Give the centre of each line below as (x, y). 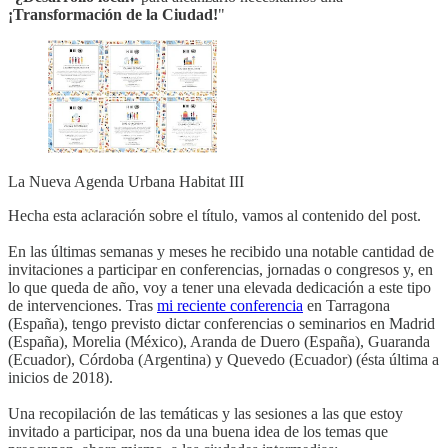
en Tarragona (346, 306)
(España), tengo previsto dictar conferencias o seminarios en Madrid (221, 324)
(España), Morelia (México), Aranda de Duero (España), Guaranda (219, 342)
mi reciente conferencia (230, 306)
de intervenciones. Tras (82, 306)
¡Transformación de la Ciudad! (113, 14)
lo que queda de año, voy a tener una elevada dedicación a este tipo (219, 288)
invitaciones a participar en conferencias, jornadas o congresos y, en (220, 270)
